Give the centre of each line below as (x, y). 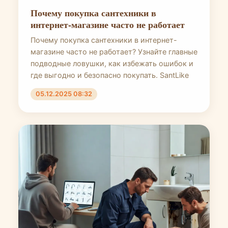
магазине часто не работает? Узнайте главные (114, 52)
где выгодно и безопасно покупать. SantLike (110, 75)
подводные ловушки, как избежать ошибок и (112, 63)
